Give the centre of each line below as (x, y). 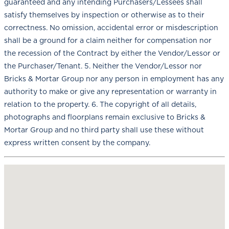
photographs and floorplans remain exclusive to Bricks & (105, 117)
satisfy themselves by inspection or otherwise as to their (104, 15)
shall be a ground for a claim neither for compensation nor (108, 40)
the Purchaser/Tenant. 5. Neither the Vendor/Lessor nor (103, 66)
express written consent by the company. (77, 142)
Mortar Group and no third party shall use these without (104, 130)
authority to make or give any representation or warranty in (110, 91)
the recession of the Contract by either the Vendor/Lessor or (112, 53)
